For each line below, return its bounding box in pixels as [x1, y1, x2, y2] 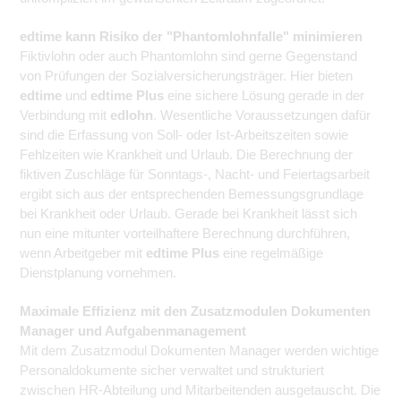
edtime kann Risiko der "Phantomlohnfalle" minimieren [20, 28, 363, 44]
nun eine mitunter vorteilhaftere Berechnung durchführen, [20, 225, 350, 241]
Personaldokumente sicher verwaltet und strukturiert [20, 362, 324, 378]
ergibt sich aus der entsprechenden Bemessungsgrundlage [20, 185, 363, 201]
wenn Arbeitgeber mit [20, 244, 146, 260]
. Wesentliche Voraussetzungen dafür [153, 107, 371, 123]
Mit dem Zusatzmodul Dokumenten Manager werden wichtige [20, 342, 379, 358]
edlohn [110, 107, 153, 123]
